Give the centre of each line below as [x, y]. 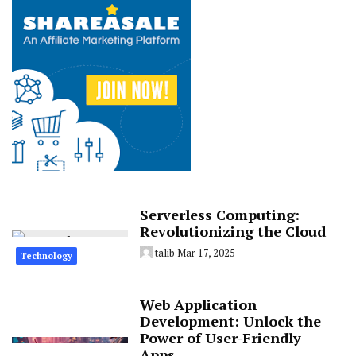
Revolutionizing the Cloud [233, 231]
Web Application [199, 304]
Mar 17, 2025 [207, 252]
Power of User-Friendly [221, 337]
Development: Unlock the [231, 321]
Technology [46, 255]
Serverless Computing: [220, 214]
